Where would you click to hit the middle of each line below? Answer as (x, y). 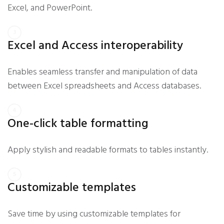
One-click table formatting (78, 124)
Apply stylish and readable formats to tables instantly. (108, 150)
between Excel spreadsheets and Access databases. (104, 86)
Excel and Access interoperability (95, 46)
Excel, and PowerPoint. (50, 8)
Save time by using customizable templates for (94, 214)
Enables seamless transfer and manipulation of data (102, 72)
